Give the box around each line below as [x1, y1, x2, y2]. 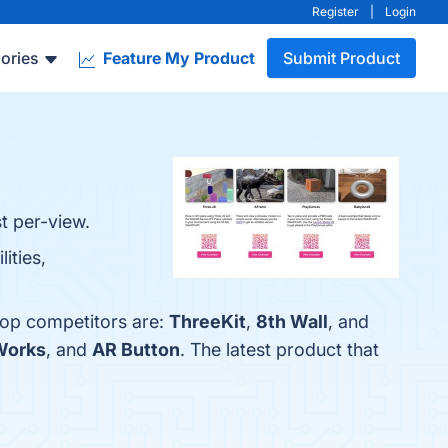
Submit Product [283, 48, 400, 68]
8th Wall [256, 311, 328, 332]
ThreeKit [169, 311, 246, 332]
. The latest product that [180, 339, 379, 360]
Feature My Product [99, 48, 255, 68]
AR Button [92, 339, 180, 360]
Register [312, 4, 359, 19]
